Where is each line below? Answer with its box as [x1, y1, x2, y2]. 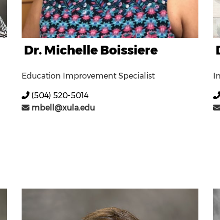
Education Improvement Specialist [22, 71, 155, 81]
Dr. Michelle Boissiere [24, 42, 158, 57]
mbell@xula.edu [29, 103, 95, 112]
